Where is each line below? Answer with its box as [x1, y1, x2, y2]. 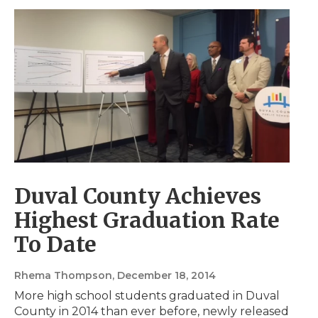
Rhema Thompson [14, 269, 112, 283]
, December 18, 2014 [112, 269, 216, 283]
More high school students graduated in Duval [14, 289, 280, 303]
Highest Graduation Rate [14, 207, 280, 234]
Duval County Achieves [14, 182, 261, 210]
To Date [14, 231, 97, 258]
